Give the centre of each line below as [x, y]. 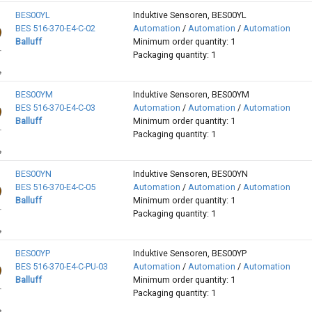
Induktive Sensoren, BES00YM [191, 95]
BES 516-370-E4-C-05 [55, 187]
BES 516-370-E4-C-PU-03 [61, 267]
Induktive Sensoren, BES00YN [190, 174]
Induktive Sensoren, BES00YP [189, 253]
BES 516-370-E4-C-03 [55, 108]
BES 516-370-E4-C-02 [55, 29]
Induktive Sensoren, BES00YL [189, 15]
